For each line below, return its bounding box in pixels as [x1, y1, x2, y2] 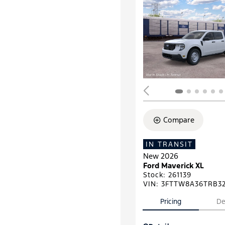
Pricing [160, 197, 181, 206]
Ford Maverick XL [143, 161, 204, 170]
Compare [163, 115, 194, 125]
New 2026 [143, 151, 178, 161]
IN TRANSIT [146, 140, 193, 149]
